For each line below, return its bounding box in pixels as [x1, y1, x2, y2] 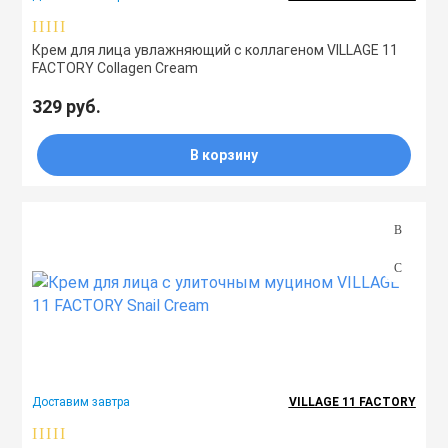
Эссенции [313, 132, 396, 153]
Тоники [313, 8, 374, 29]
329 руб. [32, 96, 102, 117]
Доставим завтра [32, 395, 131, 409]
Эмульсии [313, 70, 397, 91]
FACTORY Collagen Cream [32, 60, 199, 76]
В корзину [190, 147, 258, 163]
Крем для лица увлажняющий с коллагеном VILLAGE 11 [32, 42, 399, 58]
